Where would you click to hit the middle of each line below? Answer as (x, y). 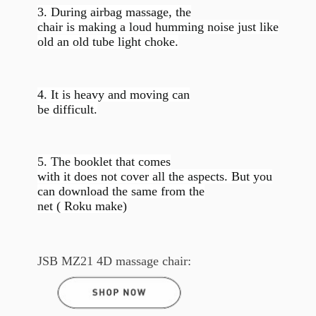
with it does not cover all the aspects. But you (154, 177)
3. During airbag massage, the (114, 12)
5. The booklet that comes (104, 162)
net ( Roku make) (82, 206)
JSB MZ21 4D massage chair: (114, 261)
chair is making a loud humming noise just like (158, 27)
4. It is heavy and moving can (113, 94)
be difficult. (67, 109)
